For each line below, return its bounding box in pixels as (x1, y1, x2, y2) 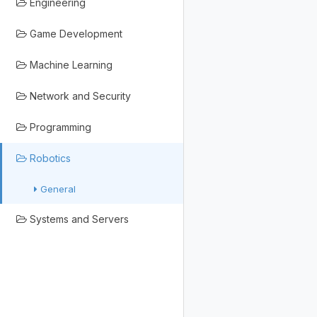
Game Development (27, 28, 122, 40)
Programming (27, 121, 91, 133)
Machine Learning (27, 59, 113, 71)
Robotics (27, 152, 71, 164)
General (38, 183, 76, 195)
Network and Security (27, 90, 131, 102)
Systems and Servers (27, 213, 129, 225)
